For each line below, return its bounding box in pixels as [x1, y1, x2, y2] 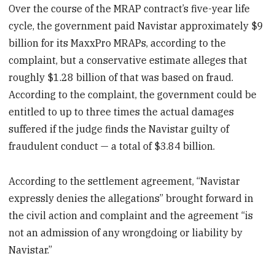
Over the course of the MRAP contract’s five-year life [9, 2, 250, 15]
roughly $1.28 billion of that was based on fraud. [9, 71, 234, 84]
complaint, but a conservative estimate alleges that [9, 54, 248, 67]
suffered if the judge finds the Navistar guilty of [9, 123, 230, 136]
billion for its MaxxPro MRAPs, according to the [9, 37, 227, 50]
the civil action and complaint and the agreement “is [9, 209, 254, 222]
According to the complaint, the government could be [9, 88, 257, 101]
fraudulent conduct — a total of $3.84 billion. [9, 140, 215, 153]
